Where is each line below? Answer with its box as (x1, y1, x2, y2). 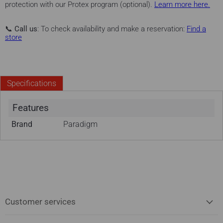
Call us (14, 24, 37, 33)
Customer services (5, 197, 76, 207)
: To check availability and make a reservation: (37, 24, 187, 33)
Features (12, 102, 49, 114)
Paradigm (63, 119, 98, 129)
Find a (187, 24, 206, 33)
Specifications (6, 78, 56, 88)
